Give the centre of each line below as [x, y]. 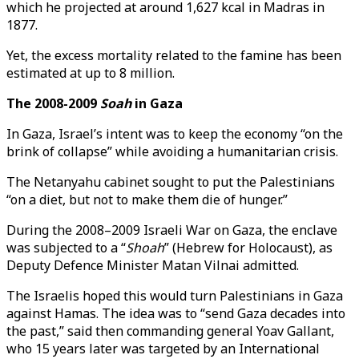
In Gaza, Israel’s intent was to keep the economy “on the [175, 134]
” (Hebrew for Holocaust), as [248, 248]
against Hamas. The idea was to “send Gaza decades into [176, 313]
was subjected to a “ [66, 248]
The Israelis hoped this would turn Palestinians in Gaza [175, 296]
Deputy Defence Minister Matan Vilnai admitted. [153, 265]
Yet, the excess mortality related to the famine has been [174, 55]
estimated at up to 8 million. [91, 73]
